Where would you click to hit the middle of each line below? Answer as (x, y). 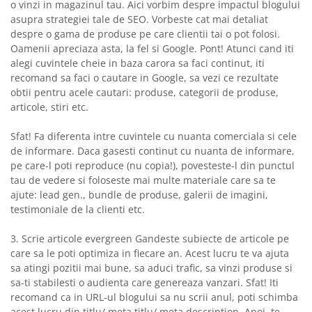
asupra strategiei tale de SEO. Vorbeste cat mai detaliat (139, 19)
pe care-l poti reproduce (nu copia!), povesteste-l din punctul (153, 166)
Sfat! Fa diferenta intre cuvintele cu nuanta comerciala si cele (154, 136)
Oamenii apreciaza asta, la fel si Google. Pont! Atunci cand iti (152, 49)
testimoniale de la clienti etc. (78, 210)
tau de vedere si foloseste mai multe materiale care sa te (143, 180)
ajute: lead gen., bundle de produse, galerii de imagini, (139, 195)
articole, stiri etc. (49, 107)
